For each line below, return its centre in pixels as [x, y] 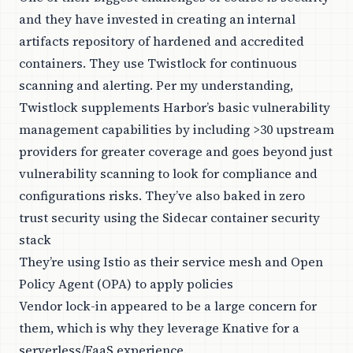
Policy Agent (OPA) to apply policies [126, 284]
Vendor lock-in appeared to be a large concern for [168, 306]
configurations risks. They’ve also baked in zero [162, 196]
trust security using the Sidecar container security [169, 218]
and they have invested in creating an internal [157, 19]
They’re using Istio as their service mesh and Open [171, 262]
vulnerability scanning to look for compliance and [168, 174]
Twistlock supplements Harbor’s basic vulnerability [175, 108]
